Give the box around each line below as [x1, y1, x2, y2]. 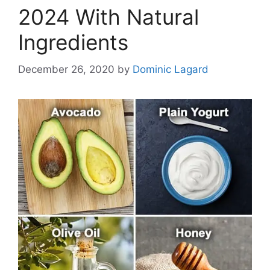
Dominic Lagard [133, 63, 209, 75]
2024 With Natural [18, 4, 199, 30]
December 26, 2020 [18, 63, 115, 75]
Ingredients [18, 30, 128, 55]
